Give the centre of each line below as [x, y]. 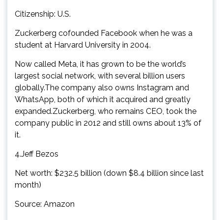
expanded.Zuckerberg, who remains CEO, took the [106, 111]
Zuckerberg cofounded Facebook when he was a [104, 33]
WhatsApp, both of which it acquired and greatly [103, 99]
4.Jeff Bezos [37, 154]
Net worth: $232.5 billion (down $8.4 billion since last [109, 173]
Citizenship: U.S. [43, 14]
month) [28, 185]
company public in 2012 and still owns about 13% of [108, 123]
